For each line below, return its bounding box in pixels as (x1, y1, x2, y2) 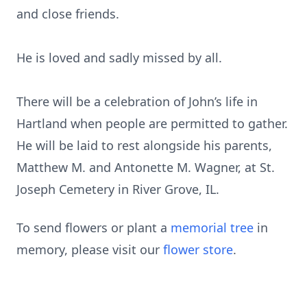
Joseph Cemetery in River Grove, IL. (16, 181, 219, 197)
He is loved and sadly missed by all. (16, 49, 222, 66)
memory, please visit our (16, 241, 163, 258)
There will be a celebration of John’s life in (16, 93, 258, 110)
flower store (163, 241, 233, 258)
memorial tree (171, 219, 254, 236)
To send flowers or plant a (16, 219, 171, 236)
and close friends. (16, 5, 119, 22)
